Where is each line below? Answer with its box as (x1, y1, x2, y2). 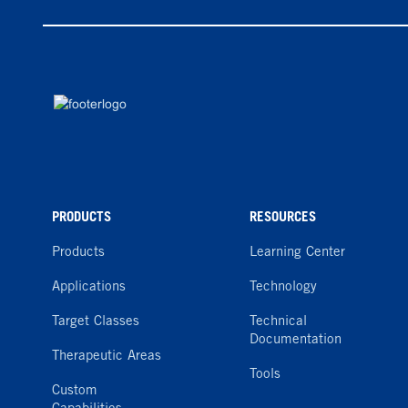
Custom (52, 384, 97, 398)
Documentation (250, 333, 342, 347)
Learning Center (250, 246, 345, 260)
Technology (250, 280, 317, 294)
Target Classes (52, 315, 139, 329)
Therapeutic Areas (52, 350, 161, 363)
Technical (250, 315, 307, 329)
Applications (52, 280, 126, 294)
